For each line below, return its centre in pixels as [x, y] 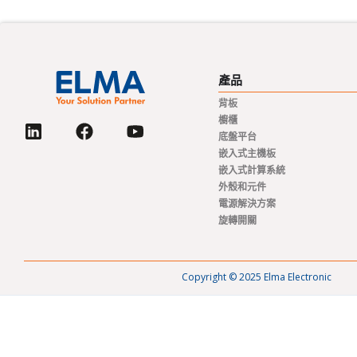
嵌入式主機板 [247, 153]
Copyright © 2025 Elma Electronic [257, 277]
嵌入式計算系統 [252, 170]
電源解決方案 [247, 204]
